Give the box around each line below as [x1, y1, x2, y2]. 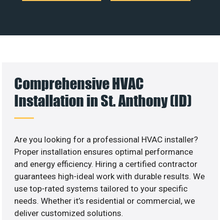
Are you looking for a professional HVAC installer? [14, 134, 198, 144]
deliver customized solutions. [14, 208, 124, 218]
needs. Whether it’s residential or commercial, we [14, 195, 195, 206]
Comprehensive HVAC [14, 74, 144, 92]
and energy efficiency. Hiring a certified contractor [14, 159, 198, 169]
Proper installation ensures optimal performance [14, 146, 193, 157]
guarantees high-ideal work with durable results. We [14, 171, 205, 181]
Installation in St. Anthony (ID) [14, 91, 192, 110]
